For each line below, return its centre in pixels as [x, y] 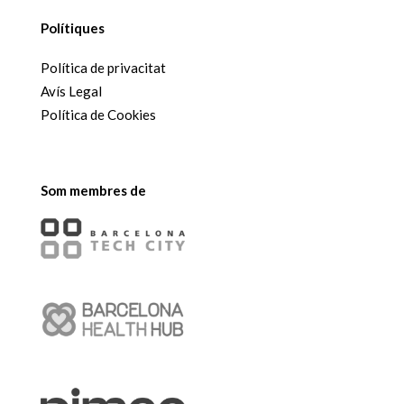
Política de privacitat [103, 68]
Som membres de [93, 191]
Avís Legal [71, 92]
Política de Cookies [98, 115]
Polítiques [72, 28]
